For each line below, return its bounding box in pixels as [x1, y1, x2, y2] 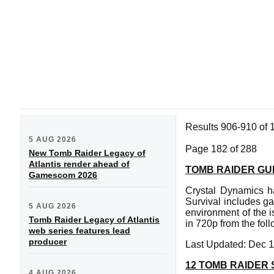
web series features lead [29, 225, 130, 235]
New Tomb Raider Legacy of [29, 147, 146, 158]
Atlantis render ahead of [29, 158, 130, 169]
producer [29, 236, 67, 246]
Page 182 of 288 [185, 143, 257, 154]
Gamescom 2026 [29, 169, 97, 180]
